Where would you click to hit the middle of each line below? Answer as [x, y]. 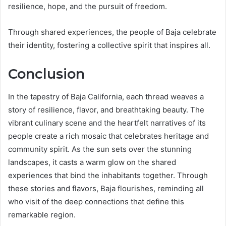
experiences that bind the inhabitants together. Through [108, 175]
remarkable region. [42, 214]
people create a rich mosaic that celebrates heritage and [108, 136]
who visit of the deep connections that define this [96, 201]
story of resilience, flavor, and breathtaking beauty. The [106, 109]
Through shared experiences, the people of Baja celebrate [112, 32]
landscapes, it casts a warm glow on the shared [92, 162]
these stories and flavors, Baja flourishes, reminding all [106, 188]
